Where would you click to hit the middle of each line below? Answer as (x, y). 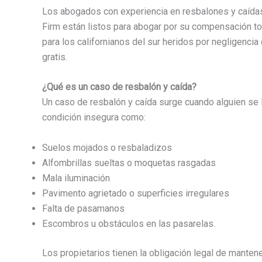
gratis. (55, 57)
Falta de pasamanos (83, 209)
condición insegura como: (94, 118)
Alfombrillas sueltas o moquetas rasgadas (129, 163)
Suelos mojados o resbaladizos (107, 148)
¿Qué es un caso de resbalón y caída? (119, 87)
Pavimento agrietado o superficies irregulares (136, 194)
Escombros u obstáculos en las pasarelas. (129, 224)
